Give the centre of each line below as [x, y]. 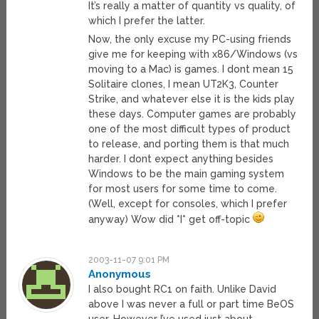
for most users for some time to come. [183, 189]
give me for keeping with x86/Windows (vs [193, 54]
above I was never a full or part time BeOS [192, 304]
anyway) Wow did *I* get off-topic [171, 220]
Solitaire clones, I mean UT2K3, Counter [184, 84]
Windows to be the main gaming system [187, 174]
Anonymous [120, 274]
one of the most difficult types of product [190, 129]
